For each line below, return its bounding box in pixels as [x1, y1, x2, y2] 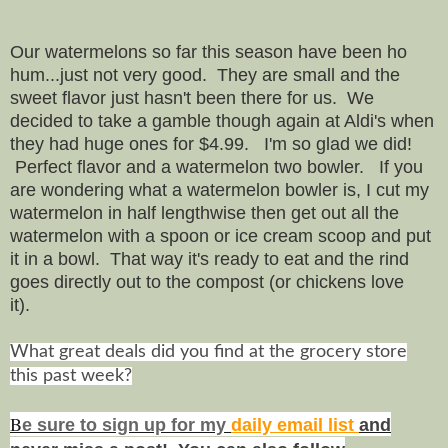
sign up [102, 414, 166, 435]
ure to [47, 414, 102, 435]
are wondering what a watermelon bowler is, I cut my [10, 179, 429, 200]
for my [166, 414, 231, 435]
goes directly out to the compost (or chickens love [10, 271, 404, 292]
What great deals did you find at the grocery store [10, 342, 407, 361]
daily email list [231, 414, 359, 435]
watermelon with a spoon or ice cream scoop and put [10, 225, 431, 246]
